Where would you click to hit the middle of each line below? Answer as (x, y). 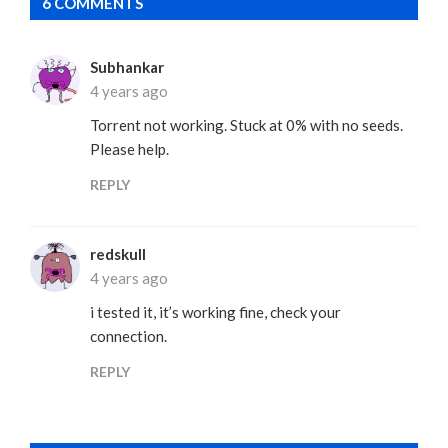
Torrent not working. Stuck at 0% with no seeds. (246, 124)
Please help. (129, 148)
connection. (128, 335)
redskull (118, 253)
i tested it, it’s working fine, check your (215, 311)
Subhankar (127, 66)
